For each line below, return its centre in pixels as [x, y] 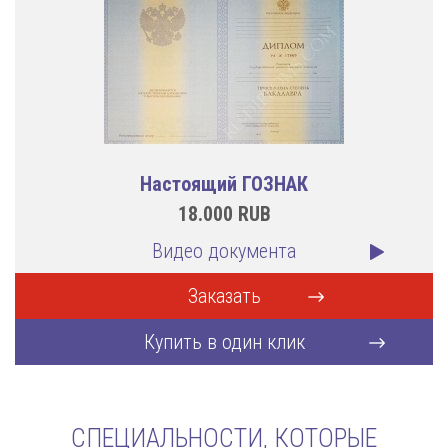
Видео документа [224, 251]
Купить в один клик [224, 342]
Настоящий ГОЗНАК [224, 184]
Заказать [224, 296]
